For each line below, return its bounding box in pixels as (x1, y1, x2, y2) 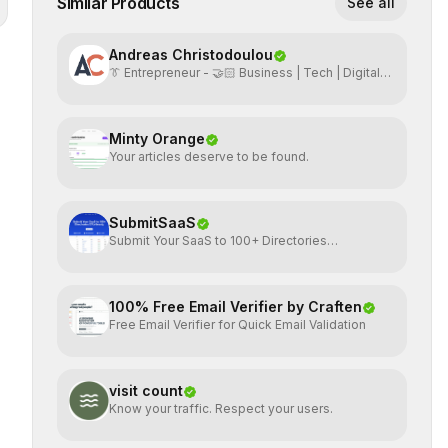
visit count (109, 382, 183, 399)
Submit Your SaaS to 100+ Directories (109, 233, 327, 248)
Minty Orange (109, 130, 205, 147)
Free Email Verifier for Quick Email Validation (109, 317, 366, 332)
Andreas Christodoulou (109, 46, 273, 63)
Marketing (109, 81, 168, 96)
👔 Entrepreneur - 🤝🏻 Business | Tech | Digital (109, 65, 380, 80)
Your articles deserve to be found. (109, 149, 309, 164)
